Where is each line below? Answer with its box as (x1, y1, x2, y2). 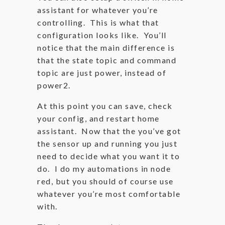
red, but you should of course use (37, 176, 174, 186)
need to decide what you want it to (37, 151, 180, 161)
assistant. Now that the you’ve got (37, 126, 181, 136)
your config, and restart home (37, 114, 160, 123)
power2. (37, 80, 71, 90)
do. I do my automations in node (37, 164, 171, 173)
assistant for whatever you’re (37, 5, 158, 15)
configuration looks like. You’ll (37, 30, 167, 40)
